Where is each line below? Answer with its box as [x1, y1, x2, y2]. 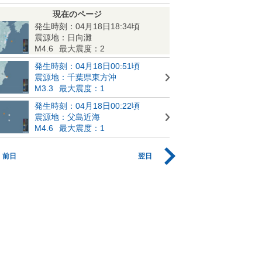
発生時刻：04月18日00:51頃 [35, 61, 140, 71]
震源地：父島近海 [35, 112, 100, 122]
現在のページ [53, 9, 102, 19]
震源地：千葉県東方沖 [35, 72, 116, 82]
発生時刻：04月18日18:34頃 [35, 21, 140, 31]
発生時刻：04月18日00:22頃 [35, 101, 140, 111]
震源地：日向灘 [35, 32, 92, 42]
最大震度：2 [59, 43, 105, 53]
